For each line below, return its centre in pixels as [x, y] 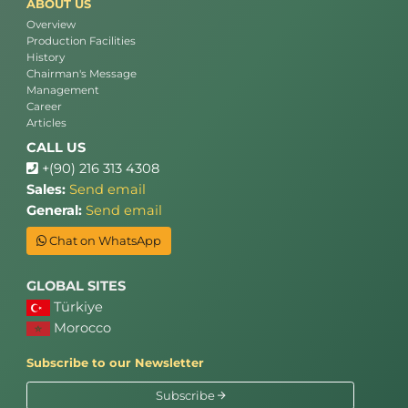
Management [63, 91]
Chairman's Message [82, 74]
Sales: [46, 189]
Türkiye [76, 306]
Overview [51, 25]
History [46, 58]
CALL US [56, 147]
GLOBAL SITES [76, 286]
